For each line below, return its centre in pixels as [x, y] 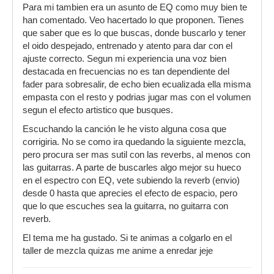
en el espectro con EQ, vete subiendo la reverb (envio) [131, 180]
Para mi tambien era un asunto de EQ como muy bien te [135, 7]
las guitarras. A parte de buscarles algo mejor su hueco [132, 168]
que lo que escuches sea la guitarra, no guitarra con [125, 206]
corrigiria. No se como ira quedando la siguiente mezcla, [134, 142]
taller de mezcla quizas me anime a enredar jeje [118, 251]
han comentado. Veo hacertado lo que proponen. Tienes [133, 20]
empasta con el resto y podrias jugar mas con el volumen [137, 97]
